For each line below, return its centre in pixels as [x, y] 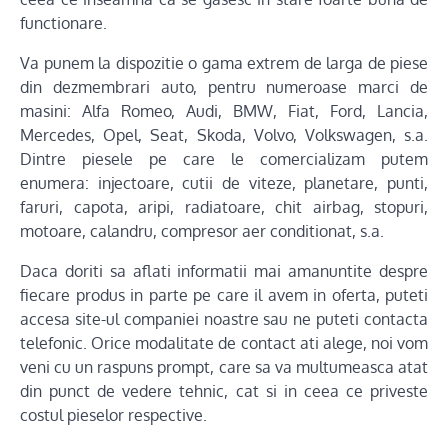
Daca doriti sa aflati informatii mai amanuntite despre [224, 271]
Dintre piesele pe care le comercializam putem [224, 159]
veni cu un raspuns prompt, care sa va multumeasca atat [224, 367]
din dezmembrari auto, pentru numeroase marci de [224, 87]
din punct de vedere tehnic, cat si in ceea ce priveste [224, 391]
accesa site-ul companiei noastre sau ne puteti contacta [224, 319]
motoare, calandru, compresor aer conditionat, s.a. [202, 231]
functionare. [63, 23]
